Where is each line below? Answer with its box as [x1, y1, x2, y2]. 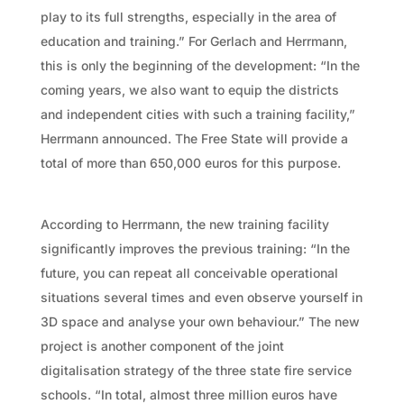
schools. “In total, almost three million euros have [40, 386, 337, 402]
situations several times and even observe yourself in [40, 289, 363, 305]
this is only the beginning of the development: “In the [40, 57, 360, 73]
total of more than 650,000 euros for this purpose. [40, 154, 341, 170]
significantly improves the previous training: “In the [40, 240, 350, 256]
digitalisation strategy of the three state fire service [40, 362, 352, 378]
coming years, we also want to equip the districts [40, 81, 339, 97]
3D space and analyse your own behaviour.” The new [40, 313, 360, 329]
